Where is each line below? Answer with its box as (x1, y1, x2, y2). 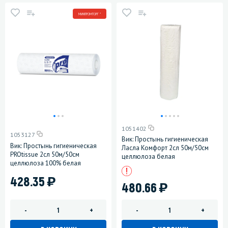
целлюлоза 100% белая (10, 158, 81, 167)
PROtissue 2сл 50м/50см (10, 150, 79, 159)
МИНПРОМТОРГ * (78, 11, 101, 16)
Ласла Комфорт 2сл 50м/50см (122, 144, 209, 153)
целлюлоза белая (122, 152, 175, 161)
